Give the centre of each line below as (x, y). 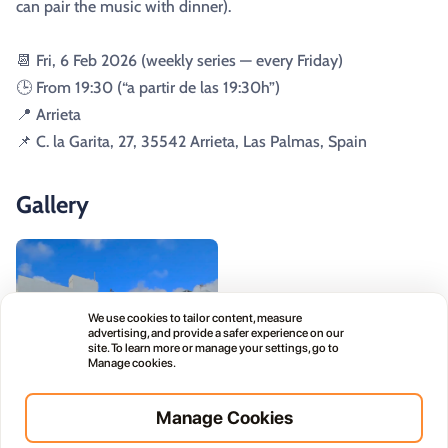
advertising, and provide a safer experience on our (216, 333)
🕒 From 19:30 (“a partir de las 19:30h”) (148, 87)
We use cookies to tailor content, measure (195, 318)
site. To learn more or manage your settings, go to (213, 348)
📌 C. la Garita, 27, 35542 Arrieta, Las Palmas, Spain (191, 141)
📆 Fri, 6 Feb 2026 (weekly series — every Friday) (179, 60)
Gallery (52, 204)
